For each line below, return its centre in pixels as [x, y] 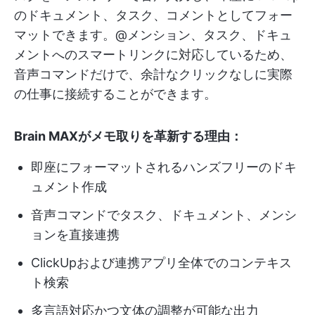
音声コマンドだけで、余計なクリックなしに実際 [153, 75]
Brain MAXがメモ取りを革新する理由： [128, 136]
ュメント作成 [69, 187]
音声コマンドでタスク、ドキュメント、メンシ [164, 215]
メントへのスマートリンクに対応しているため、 [153, 55]
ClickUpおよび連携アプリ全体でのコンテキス [161, 263]
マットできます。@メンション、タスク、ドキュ [153, 35]
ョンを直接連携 [75, 235]
